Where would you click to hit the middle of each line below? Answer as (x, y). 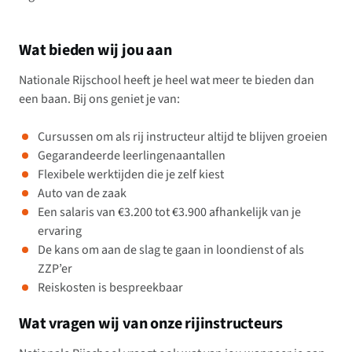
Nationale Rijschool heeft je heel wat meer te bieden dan (167, 80)
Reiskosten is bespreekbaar (110, 288)
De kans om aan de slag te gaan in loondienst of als (171, 250)
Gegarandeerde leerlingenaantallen (132, 156)
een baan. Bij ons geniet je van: (99, 99)
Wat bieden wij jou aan (95, 50)
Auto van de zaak (82, 193)
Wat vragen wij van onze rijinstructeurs (151, 324)
